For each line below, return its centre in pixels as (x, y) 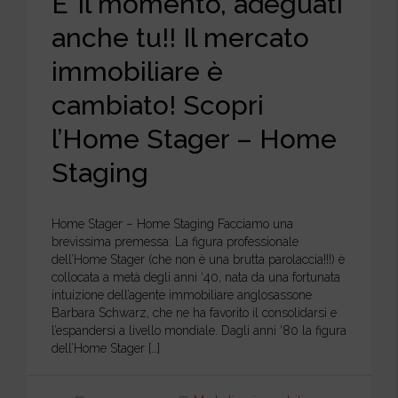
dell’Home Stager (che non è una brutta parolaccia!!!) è (198, 260)
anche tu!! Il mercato (180, 38)
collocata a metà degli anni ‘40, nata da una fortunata (196, 278)
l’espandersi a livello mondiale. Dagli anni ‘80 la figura (199, 331)
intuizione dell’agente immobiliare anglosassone (182, 295)
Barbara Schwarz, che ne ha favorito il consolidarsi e (194, 313)
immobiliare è (137, 72)
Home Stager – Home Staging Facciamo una (172, 224)
